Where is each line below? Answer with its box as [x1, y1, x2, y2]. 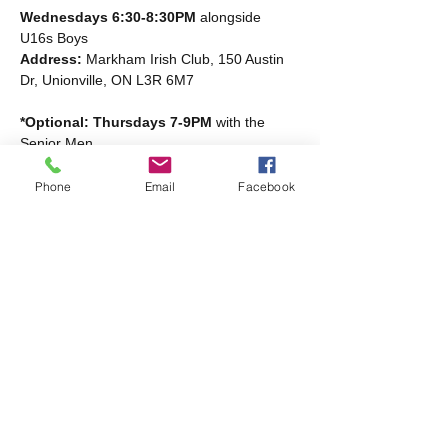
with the [212, 114, 269, 130]
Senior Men [20, 135, 93, 151]
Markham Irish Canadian [36, 410, 284, 433]
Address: [20, 51, 86, 67]
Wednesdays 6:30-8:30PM [20, 9, 196, 25]
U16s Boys [20, 30, 88, 46]
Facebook [238, 178, 295, 194]
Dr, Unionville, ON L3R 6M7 [20, 72, 194, 88]
